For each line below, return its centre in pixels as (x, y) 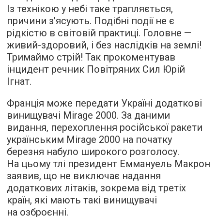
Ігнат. (19, 81)
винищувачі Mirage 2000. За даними (88, 115)
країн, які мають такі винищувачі (82, 200)
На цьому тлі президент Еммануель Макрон (108, 164)
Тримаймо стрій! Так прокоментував (91, 57)
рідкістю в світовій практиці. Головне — (99, 33)
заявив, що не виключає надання (84, 176)
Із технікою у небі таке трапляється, (90, 9)
